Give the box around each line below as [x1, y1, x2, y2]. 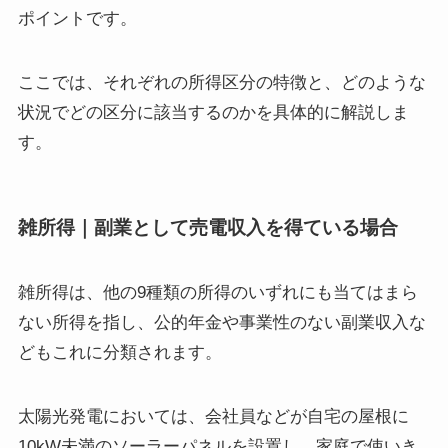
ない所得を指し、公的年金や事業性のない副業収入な [17, 313, 426, 332]
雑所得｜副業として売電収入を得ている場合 [17, 216, 398, 238]
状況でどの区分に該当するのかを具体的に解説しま [17, 103, 409, 123]
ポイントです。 [17, 9, 137, 29]
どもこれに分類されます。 [17, 343, 222, 362]
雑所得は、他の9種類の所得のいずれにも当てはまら [17, 283, 418, 302]
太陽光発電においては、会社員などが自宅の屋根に [17, 407, 409, 427]
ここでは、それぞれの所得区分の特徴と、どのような [17, 73, 426, 93]
